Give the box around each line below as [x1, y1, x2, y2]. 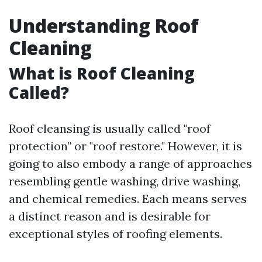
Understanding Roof [9, 13, 199, 38]
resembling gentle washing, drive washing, [9, 174, 240, 188]
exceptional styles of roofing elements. [9, 226, 222, 241]
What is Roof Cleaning [9, 62, 195, 84]
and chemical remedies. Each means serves [9, 191, 247, 206]
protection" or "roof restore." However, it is [9, 139, 242, 153]
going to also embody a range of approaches [9, 156, 252, 171]
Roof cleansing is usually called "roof [9, 121, 211, 136]
